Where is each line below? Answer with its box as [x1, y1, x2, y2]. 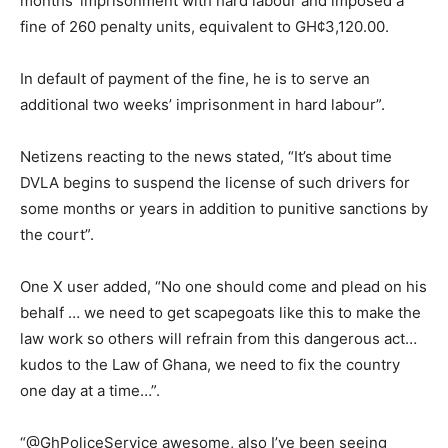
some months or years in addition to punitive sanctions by [20, 198, 428, 218]
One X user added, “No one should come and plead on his [20, 276, 427, 296]
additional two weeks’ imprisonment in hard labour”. [20, 94, 385, 114]
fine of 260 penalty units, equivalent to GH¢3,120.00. [20, 16, 389, 36]
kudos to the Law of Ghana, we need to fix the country [20, 354, 400, 374]
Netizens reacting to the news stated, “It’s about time [20, 146, 392, 166]
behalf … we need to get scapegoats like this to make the [20, 302, 421, 322]
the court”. [20, 224, 94, 244]
